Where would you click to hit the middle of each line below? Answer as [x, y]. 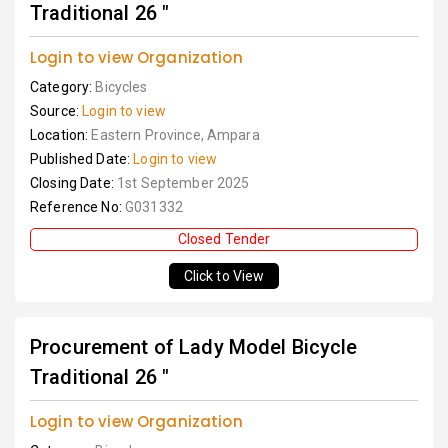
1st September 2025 [183, 183]
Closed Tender [224, 239]
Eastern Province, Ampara [175, 135]
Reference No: [77, 207]
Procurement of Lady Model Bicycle [194, 347]
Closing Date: [73, 183]
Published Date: [82, 159]
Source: [56, 111]
